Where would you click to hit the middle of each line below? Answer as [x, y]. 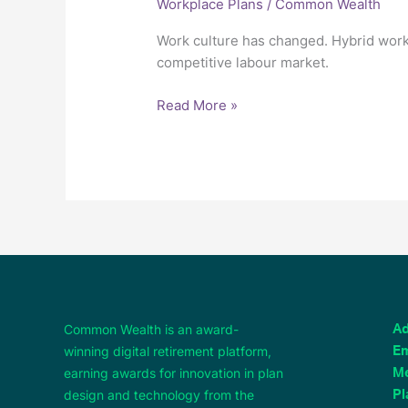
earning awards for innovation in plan [173, 372]
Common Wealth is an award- [151, 329]
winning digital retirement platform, [168, 351]
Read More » [198, 105]
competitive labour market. [243, 63]
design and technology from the [159, 394]
